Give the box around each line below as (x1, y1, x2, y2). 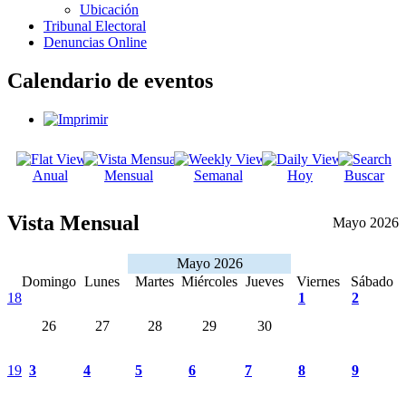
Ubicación (80, 2, 139, 17)
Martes (135, 273, 174, 289)
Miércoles (181, 273, 237, 289)
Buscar (343, 167, 384, 183)
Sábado (350, 273, 393, 289)
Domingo (22, 273, 76, 289)
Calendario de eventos (7, 68, 213, 92)
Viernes (295, 273, 340, 289)
